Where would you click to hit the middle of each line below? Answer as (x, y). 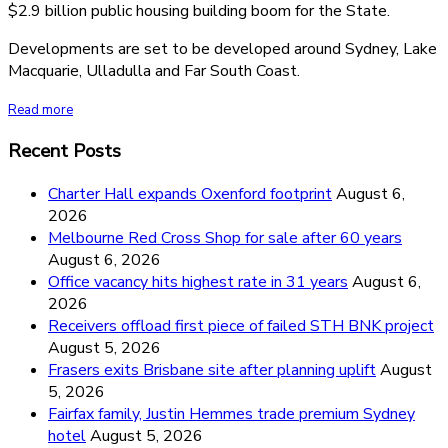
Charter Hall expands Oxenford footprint (190, 194)
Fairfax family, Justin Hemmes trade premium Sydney (231, 414)
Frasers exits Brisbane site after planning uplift (212, 370)
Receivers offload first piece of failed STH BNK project (241, 326)
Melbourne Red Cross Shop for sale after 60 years (225, 238)
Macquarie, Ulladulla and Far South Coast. (154, 70)
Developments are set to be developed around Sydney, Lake (222, 48)
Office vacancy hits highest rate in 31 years (198, 282)
